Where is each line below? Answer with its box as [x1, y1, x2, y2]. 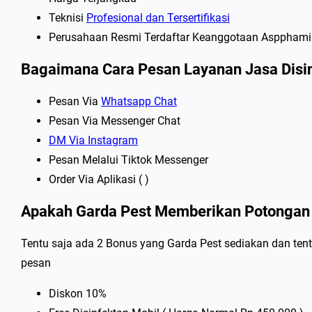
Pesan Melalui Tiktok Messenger [49, 153, 208, 166]
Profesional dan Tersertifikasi [86, 11, 230, 24]
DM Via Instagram [49, 134, 138, 147]
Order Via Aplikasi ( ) [49, 173, 149, 186]
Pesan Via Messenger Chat [49, 114, 180, 127]
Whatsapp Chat [101, 95, 177, 108]
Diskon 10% [49, 287, 107, 300]
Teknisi [49, 11, 86, 24]
